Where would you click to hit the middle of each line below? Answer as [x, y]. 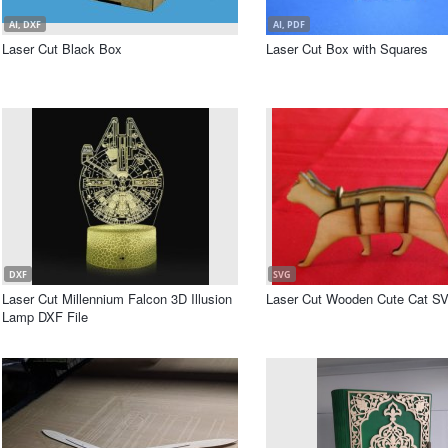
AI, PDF [289, 24]
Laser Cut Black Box [62, 48]
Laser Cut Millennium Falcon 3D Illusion [117, 298]
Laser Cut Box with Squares [347, 48]
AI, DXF [25, 24]
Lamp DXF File [45, 316]
